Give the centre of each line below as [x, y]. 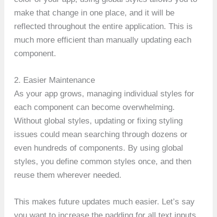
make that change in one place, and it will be [94, 13]
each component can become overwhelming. [95, 108]
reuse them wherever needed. [68, 175]
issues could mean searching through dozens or [101, 135]
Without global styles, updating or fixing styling [99, 121]
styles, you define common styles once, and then [103, 162]
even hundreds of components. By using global [99, 148]
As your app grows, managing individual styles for [104, 94]
